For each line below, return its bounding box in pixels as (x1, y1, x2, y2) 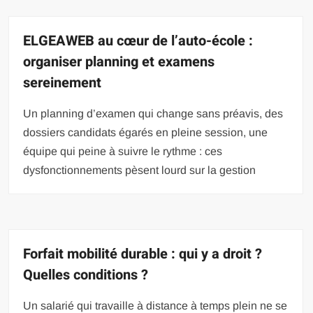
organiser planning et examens (23, 51, 215, 72)
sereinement (23, 72, 102, 93)
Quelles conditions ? (23, 264, 149, 285)
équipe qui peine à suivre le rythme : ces (23, 145, 223, 157)
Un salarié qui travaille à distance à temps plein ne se (23, 299, 288, 312)
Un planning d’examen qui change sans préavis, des (23, 107, 284, 119)
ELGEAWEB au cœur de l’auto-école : (23, 30, 254, 51)
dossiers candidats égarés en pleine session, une (23, 126, 268, 138)
